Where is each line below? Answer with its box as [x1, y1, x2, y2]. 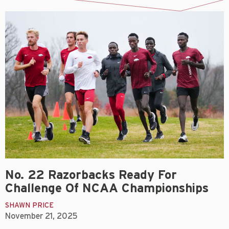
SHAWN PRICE [5, 201, 54, 209]
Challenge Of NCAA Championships [5, 182, 209, 195]
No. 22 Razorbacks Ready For [5, 169, 177, 181]
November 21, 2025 [5, 212, 78, 220]
